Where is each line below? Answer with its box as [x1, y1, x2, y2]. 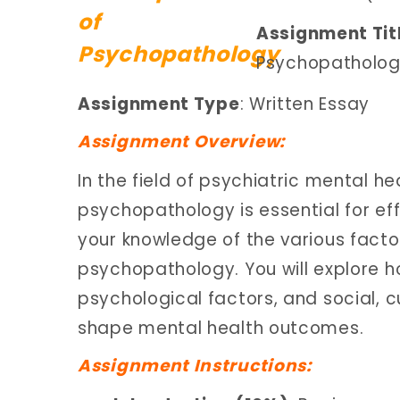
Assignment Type [78, 91, 240, 116]
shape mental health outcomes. [78, 315, 364, 340]
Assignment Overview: [78, 129, 285, 154]
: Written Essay [239, 91, 370, 116]
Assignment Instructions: [78, 354, 312, 378]
